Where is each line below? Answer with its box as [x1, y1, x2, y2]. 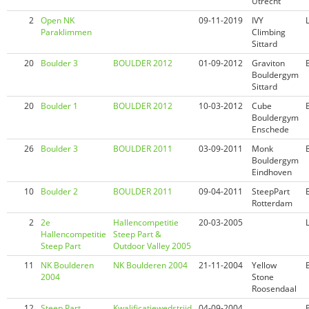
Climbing [252, 26, 286, 38]
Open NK [41, 14, 74, 26]
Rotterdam [252, 197, 292, 209]
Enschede [252, 123, 289, 135]
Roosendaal [252, 283, 297, 295]
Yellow [252, 259, 277, 271]
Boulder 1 [41, 100, 78, 112]
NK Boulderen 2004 [113, 259, 188, 271]
